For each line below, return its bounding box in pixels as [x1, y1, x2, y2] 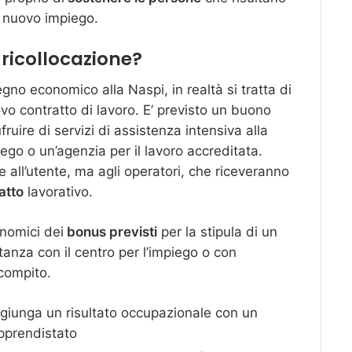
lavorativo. [24, 184, 93, 200]
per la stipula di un [157, 224, 277, 240]
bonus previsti [64, 224, 157, 240]
